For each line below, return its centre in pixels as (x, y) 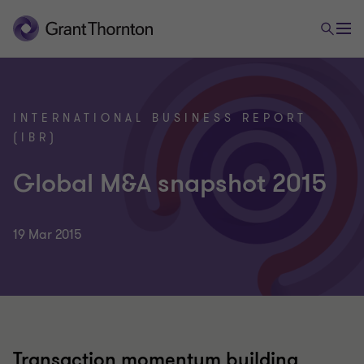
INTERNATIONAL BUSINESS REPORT (160, 118)
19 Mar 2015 (48, 235)
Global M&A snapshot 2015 (170, 184)
